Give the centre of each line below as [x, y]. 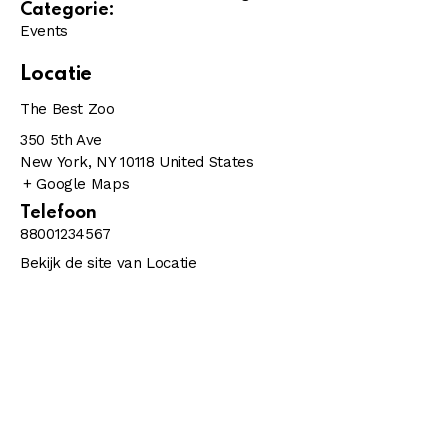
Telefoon [58, 213]
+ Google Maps [76, 184]
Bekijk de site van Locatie [108, 263]
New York [54, 162]
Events [44, 31]
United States [206, 162]
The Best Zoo [67, 109]
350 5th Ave [61, 140]
